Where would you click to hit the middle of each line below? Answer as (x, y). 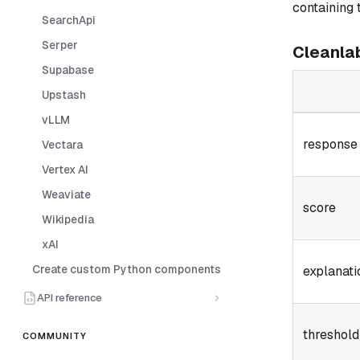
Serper (60, 45)
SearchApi (69, 20)
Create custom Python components (127, 269)
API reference (70, 297)
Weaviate (66, 194)
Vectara (62, 144)
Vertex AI (65, 169)
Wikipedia (68, 219)
